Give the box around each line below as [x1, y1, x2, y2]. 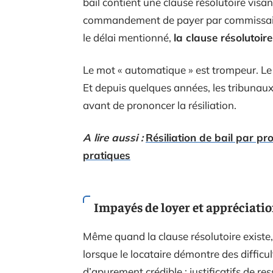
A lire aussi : [83, 130, 143, 144]
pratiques [83, 148, 130, 161]
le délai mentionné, [83, 30, 174, 44]
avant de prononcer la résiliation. [83, 98, 236, 112]
